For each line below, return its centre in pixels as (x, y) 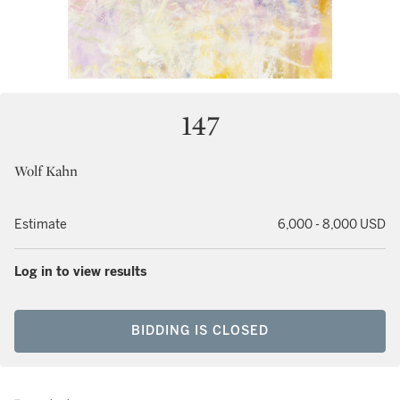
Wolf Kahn (46, 171)
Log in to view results (80, 272)
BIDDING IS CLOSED (200, 331)
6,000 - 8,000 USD (332, 225)
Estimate (41, 225)
